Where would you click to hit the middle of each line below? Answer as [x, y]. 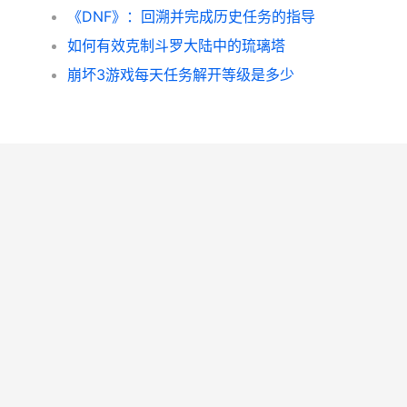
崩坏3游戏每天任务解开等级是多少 [181, 74]
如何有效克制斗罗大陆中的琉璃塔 [177, 45]
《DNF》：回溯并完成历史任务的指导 [192, 16]
